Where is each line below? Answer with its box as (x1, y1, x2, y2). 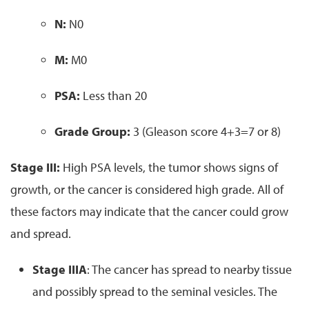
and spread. (10, 225, 71, 241)
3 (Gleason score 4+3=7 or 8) (133, 123, 281, 139)
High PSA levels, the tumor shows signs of (63, 159, 278, 175)
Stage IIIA (32, 261, 87, 277)
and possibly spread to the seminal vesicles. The (32, 283, 277, 299)
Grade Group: (54, 123, 130, 139)
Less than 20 (83, 87, 147, 103)
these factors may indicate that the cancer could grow (10, 203, 288, 219)
